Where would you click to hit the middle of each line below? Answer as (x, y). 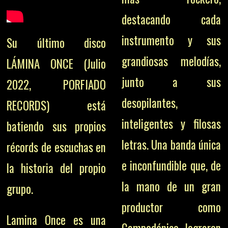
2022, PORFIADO (56, 85)
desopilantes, (149, 103)
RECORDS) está (56, 106)
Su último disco (56, 43)
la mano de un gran (171, 187)
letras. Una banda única (171, 145)
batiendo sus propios (56, 126)
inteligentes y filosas (171, 124)
